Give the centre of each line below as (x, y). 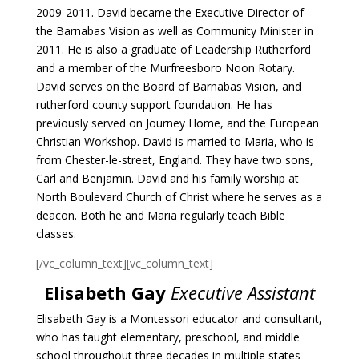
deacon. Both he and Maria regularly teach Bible (160, 215)
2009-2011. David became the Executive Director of (169, 12)
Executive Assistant (242, 292)
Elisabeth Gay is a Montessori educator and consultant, (179, 319)
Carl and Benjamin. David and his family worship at (167, 178)
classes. (56, 234)
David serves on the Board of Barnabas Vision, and (168, 86)
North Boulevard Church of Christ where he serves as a (179, 197)
